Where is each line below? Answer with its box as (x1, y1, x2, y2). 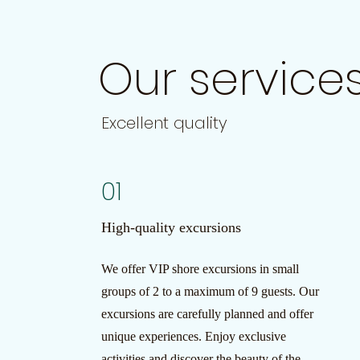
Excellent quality (100, 112, 227, 134)
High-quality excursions (100, 219, 241, 235)
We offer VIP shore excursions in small (100, 262, 299, 276)
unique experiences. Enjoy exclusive (100, 329, 286, 343)
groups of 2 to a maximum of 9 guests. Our (100, 284, 319, 298)
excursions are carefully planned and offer (100, 307, 313, 321)
